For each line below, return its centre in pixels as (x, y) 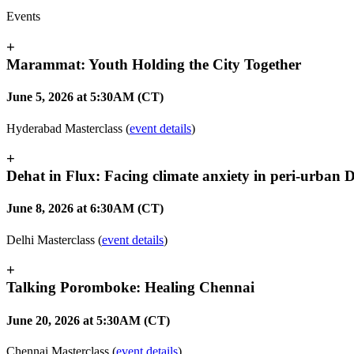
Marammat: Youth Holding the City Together (154, 64)
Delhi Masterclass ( (54, 239)
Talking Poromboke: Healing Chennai (130, 288)
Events (23, 17)
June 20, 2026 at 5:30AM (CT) (88, 320)
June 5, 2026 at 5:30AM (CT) (85, 97)
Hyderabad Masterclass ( (68, 128)
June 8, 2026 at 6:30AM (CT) (85, 209)
